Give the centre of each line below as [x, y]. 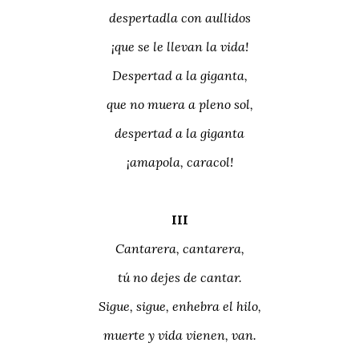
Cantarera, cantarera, [179, 249]
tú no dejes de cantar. [179, 278]
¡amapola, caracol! [179, 162]
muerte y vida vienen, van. [179, 335]
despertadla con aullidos [179, 18]
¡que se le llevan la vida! [179, 47]
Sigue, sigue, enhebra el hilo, [179, 307]
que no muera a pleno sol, [179, 105]
